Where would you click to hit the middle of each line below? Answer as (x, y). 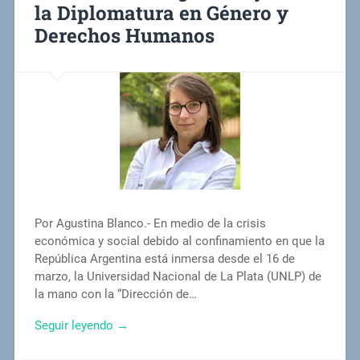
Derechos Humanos (124, 36)
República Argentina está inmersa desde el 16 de (164, 259)
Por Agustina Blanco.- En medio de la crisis (150, 224)
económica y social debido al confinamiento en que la (179, 241)
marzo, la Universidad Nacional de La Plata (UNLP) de (178, 277)
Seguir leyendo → (81, 325)
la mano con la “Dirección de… (115, 295)
